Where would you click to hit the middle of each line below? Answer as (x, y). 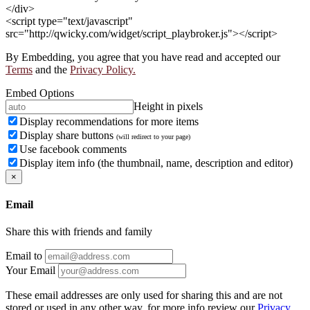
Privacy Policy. (103, 69)
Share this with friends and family (79, 232)
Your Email (30, 271)
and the (51, 69)
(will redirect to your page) (153, 136)
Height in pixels (168, 106)
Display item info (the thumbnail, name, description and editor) (156, 163)
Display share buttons (68, 135)
